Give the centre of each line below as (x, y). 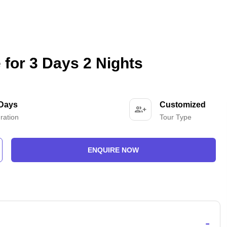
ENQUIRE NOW (113, 150)
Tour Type (175, 117)
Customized (182, 105)
